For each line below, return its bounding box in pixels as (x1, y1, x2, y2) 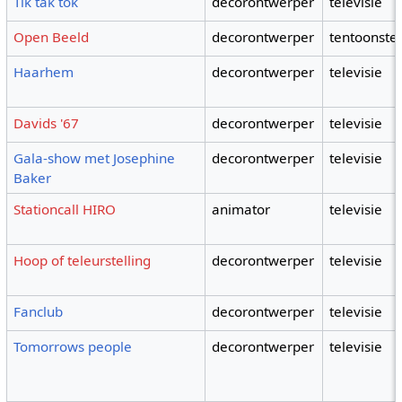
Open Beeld (13, 28, 90, 47)
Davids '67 (13, 114, 80, 133)
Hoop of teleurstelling (13, 251, 152, 270)
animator (212, 200, 271, 219)
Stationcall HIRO (13, 200, 117, 219)
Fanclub (13, 302, 64, 321)
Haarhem (13, 63, 74, 82)
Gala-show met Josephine (13, 149, 176, 168)
